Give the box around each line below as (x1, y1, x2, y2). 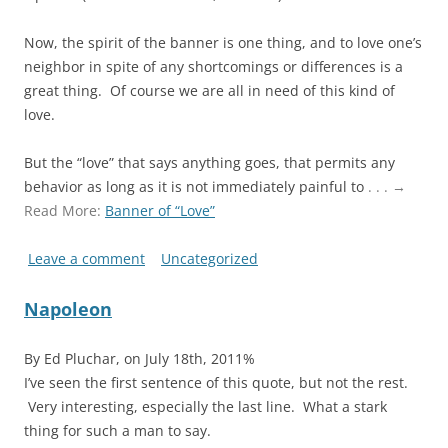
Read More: (24, 200, 105, 220)
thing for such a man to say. (24, 420, 211, 440)
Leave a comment (28, 248, 145, 268)
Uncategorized (161, 248, 258, 268)
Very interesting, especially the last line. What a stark (24, 396, 387, 416)
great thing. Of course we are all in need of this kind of (24, 80, 395, 100)
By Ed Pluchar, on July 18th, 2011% (24, 348, 255, 368)
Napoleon (24, 296, 112, 321)
